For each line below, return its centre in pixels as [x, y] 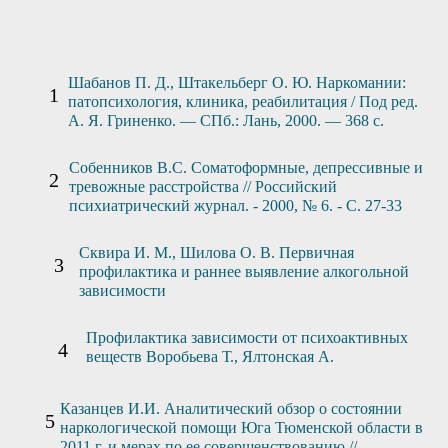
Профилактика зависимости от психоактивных [247, 337]
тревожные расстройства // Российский [202, 186]
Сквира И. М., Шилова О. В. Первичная [216, 252]
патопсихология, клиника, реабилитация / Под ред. [242, 101]
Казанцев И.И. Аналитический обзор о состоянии [231, 408]
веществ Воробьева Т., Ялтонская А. [210, 356]
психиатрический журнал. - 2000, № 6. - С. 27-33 [235, 205]
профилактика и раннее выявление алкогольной [243, 271]
